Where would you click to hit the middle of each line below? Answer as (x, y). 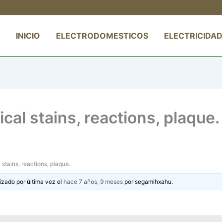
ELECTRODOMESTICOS (102, 35)
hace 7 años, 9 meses (93, 181)
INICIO (28, 35)
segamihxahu (153, 181)
